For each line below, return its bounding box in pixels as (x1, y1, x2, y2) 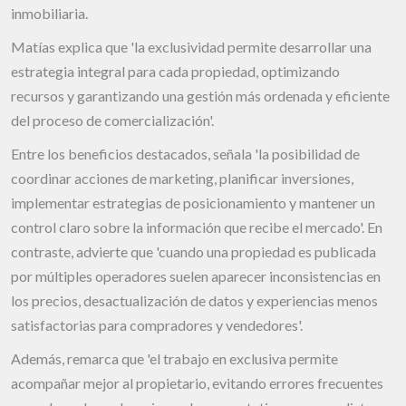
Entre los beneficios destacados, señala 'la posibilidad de (11, 144, 360, 162)
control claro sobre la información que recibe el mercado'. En (11, 217, 382, 236)
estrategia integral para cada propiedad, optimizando (11, 62, 340, 80)
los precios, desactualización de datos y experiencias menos (11, 291, 378, 309)
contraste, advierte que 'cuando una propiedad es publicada (11, 242, 376, 260)
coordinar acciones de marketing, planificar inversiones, (11, 169, 353, 187)
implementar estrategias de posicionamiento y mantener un (11, 193, 375, 211)
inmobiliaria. (11, 4, 88, 22)
